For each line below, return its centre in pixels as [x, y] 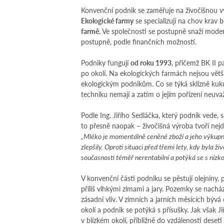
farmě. [91, 31]
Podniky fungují [106, 62]
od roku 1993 [151, 62]
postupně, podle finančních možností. [139, 41]
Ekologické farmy [107, 20]
